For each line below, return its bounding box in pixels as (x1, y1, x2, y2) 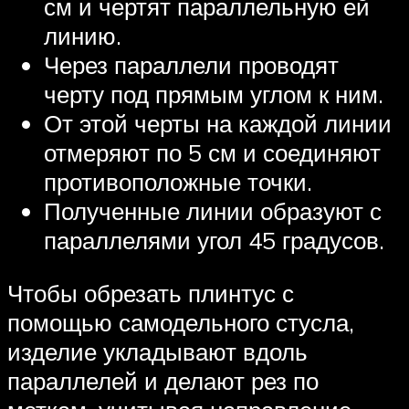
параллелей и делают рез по (7, 365, 319, 395)
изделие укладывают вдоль (7, 336, 308, 366)
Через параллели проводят (44, 50, 339, 80)
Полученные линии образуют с (44, 196, 382, 226)
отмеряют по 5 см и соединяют (44, 138, 381, 168)
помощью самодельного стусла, (7, 307, 354, 337)
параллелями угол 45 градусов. (44, 225, 384, 256)
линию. (44, 21, 121, 51)
